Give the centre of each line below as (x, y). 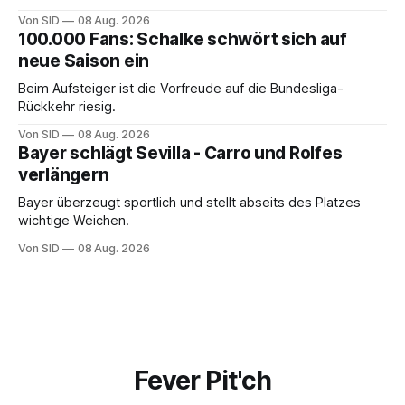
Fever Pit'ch (202, 381)
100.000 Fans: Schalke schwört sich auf (183, 40)
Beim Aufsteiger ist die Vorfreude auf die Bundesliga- (181, 89)
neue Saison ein (84, 61)
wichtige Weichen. (74, 221)
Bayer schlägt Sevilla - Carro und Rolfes (180, 154)
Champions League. (79, 11)
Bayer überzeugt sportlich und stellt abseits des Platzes (189, 203)
